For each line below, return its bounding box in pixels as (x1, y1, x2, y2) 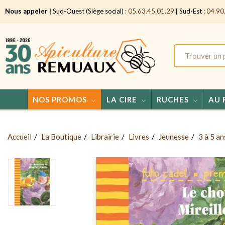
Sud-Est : (178, 7, 206, 15)
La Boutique (41, 132, 81, 141)
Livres (129, 132, 149, 141)
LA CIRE (106, 94, 137, 104)
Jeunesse (159, 132, 189, 141)
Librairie (91, 132, 119, 141)
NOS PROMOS (32, 94, 87, 104)
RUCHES (156, 94, 189, 104)
